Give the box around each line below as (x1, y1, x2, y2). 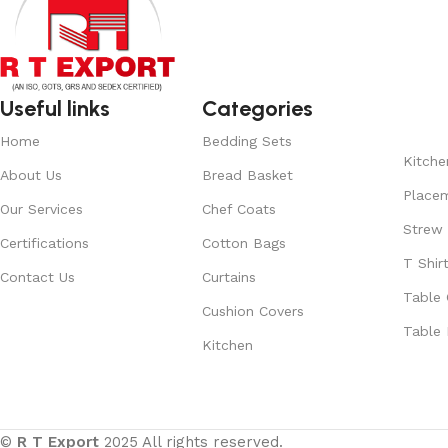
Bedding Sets (201, 132, 292, 149)
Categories (201, 94, 313, 122)
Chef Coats (201, 200, 276, 217)
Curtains (201, 268, 256, 285)
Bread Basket (201, 166, 293, 183)
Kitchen (201, 336, 253, 353)
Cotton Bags (201, 234, 286, 251)
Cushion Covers (201, 302, 304, 319)
